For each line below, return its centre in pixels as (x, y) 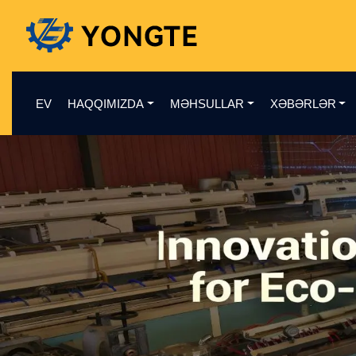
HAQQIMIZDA (106, 104)
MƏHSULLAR (207, 104)
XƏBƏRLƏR (303, 104)
